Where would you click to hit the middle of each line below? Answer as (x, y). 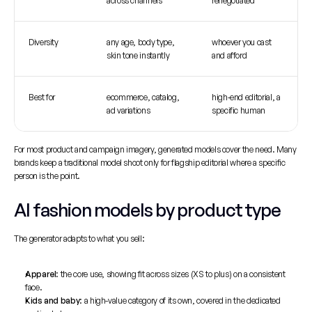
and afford (229, 55)
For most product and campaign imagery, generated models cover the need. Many (155, 149)
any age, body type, (141, 42)
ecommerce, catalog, (143, 97)
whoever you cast (242, 42)
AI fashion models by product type (147, 210)
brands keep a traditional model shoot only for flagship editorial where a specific (150, 163)
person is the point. (47, 176)
